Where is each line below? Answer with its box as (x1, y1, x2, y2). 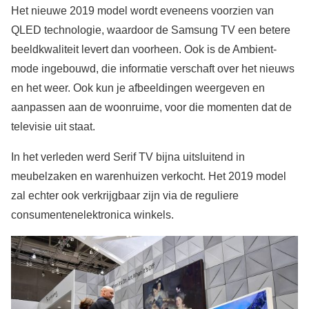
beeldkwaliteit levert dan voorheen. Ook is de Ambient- (11, 43, 277, 55)
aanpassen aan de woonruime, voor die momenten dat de (11, 101, 292, 113)
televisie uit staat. (11, 120, 95, 132)
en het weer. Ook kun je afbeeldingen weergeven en (11, 81, 265, 94)
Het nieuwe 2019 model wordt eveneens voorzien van (11, 4, 274, 17)
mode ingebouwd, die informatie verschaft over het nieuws (11, 62, 295, 74)
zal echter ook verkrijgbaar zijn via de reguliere (11, 189, 239, 201)
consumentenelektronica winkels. (11, 208, 174, 221)
